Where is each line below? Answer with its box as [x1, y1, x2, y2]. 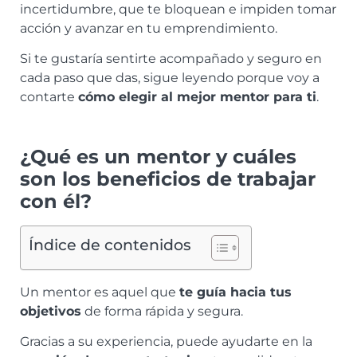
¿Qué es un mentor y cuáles [20, 145, 296, 168]
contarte [20, 89, 78, 105]
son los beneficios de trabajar [20, 167, 316, 190]
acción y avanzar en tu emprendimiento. [20, 20, 280, 36]
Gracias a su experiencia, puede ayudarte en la [20, 334, 312, 350]
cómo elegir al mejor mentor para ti [78, 89, 316, 105]
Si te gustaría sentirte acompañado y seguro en [20, 51, 322, 67]
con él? [20, 190, 92, 213]
